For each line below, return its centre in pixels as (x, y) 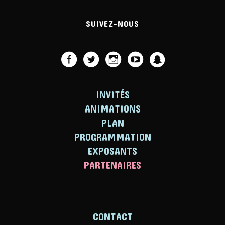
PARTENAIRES (113, 165)
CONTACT (113, 216)
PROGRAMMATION (113, 137)
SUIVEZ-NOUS (113, 23)
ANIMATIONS (113, 108)
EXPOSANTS (113, 151)
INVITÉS (113, 94)
